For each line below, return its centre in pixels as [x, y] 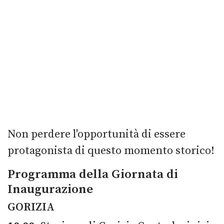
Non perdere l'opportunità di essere [96, 134]
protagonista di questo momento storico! [111, 150]
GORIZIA [31, 207]
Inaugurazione [50, 189]
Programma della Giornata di [93, 174]
